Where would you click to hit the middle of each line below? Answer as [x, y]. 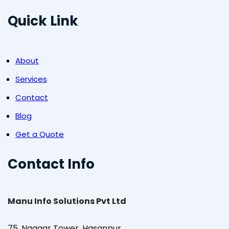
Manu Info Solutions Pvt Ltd [67, 201]
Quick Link [43, 21]
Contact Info [51, 164]
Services [31, 79]
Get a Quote [40, 134]
